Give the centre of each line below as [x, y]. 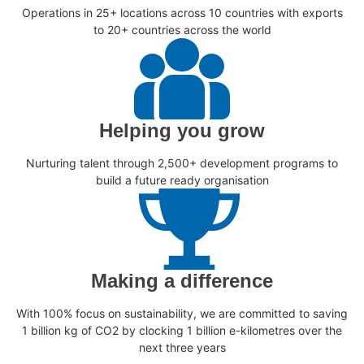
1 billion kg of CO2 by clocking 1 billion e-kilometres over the [182, 331]
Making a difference [182, 281]
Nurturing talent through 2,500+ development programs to [182, 163]
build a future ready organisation [182, 180]
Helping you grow [182, 131]
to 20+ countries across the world [182, 29]
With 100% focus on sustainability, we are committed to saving [182, 314]
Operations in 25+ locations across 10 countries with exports [182, 12]
